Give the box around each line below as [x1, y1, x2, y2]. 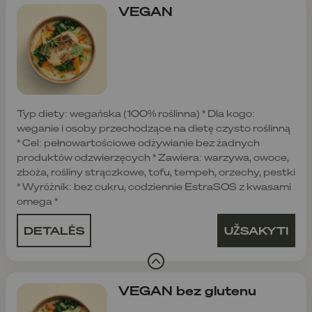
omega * [17, 194, 58, 208]
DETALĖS [24, 222, 84, 238]
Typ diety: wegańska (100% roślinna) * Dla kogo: [17, 106, 255, 120]
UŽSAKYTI [224, 222, 288, 238]
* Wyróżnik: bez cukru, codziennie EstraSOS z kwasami [17, 179, 291, 193]
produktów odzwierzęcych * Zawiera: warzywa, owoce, [17, 150, 289, 164]
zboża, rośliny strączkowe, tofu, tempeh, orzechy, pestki [17, 164, 295, 178]
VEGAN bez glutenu [118, 281, 256, 299]
